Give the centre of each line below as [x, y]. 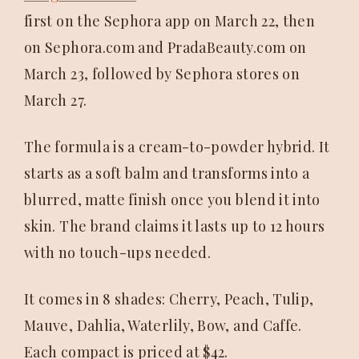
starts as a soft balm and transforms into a [167, 173]
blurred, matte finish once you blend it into [172, 200]
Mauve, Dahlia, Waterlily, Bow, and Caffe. [163, 326]
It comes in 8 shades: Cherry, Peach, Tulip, [169, 299]
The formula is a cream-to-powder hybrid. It [177, 147]
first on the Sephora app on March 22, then [170, 21]
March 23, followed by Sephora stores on [162, 74]
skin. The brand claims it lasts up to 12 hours [175, 226]
